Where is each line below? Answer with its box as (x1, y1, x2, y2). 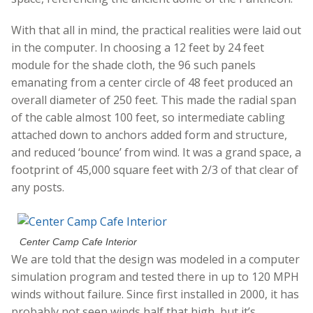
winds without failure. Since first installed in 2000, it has (11, 286, 299, 303)
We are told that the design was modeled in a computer (11, 252, 300, 268)
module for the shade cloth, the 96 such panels (11, 57, 256, 73)
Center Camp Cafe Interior (20, 236, 138, 248)
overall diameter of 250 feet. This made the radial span (11, 92, 296, 108)
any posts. (11, 180, 64, 196)
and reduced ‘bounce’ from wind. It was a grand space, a (11, 145, 301, 161)
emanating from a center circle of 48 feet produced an (11, 75, 293, 91)
